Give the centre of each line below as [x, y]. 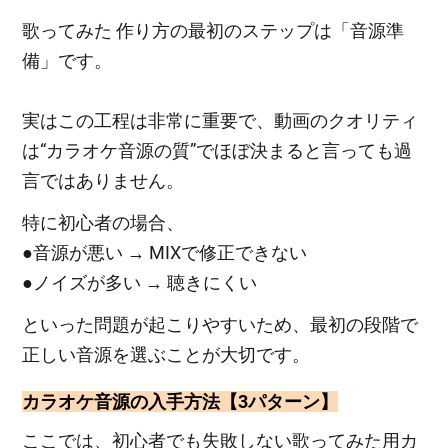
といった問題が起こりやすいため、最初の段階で [220, 325]
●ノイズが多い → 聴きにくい [140, 283]
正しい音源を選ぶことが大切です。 [166, 355]
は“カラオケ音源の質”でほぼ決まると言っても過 [217, 151]
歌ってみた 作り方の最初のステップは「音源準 [213, 31]
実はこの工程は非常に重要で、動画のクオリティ [220, 121]
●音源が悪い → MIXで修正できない [165, 253]
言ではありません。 [103, 181]
